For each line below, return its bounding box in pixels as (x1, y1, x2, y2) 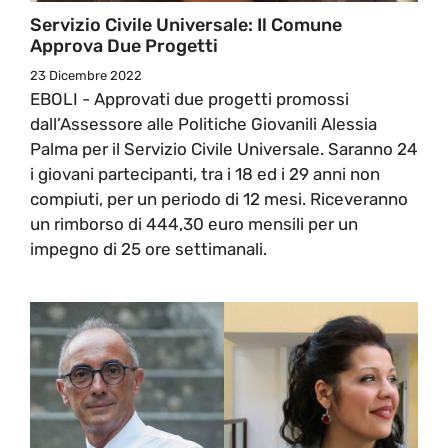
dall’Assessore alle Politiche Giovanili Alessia (30, 113, 377, 134)
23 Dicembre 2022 (30, 67, 142, 83)
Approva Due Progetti (30, 34, 218, 57)
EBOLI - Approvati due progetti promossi (30, 88, 349, 109)
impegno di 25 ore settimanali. (30, 238, 267, 259)
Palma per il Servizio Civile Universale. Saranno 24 (30, 138, 418, 159)
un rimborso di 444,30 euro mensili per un (30, 213, 358, 234)
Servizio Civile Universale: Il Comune (30, 13, 342, 36)
